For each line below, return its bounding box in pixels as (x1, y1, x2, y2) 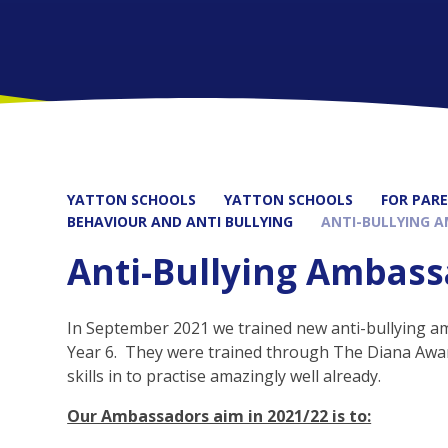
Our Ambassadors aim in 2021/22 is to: (67, 405, 372, 427)
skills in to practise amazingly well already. (67, 365, 382, 387)
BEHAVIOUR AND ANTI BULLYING (67, 212, 294, 231)
